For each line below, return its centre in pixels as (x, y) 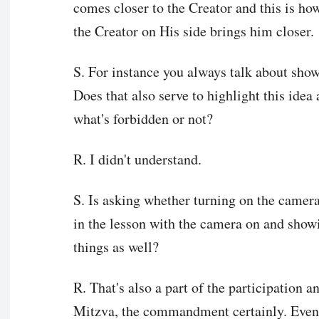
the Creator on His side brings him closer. (193, 31)
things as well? (116, 246)
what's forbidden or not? (143, 118)
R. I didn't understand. (137, 159)
